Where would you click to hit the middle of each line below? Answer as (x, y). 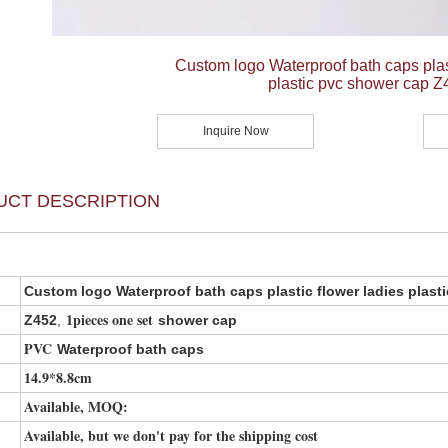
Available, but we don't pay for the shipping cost (171, 435)
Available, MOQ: (76, 406)
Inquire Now (235, 131)
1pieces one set (109, 319)
